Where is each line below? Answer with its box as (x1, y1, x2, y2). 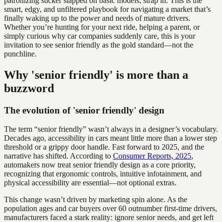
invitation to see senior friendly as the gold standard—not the (4, 40, 193, 49)
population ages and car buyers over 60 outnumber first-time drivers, (4, 204, 217, 213)
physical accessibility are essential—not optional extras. (4, 178, 176, 187)
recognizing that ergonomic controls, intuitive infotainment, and (4, 169, 202, 178)
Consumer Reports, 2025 (113, 152, 191, 161)
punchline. (4, 49, 37, 58)
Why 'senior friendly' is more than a (4, 68, 188, 81)
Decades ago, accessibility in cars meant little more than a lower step (4, 134, 217, 143)
